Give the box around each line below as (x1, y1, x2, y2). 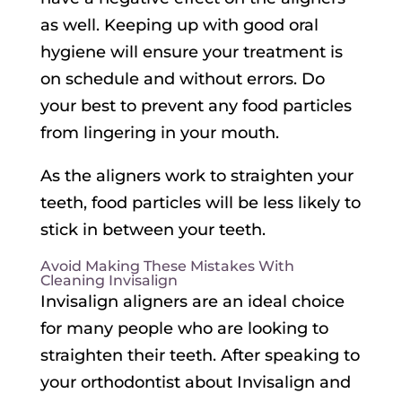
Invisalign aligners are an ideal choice (39, 292, 345, 312)
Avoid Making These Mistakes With (39, 258, 294, 275)
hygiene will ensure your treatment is (39, 42, 343, 63)
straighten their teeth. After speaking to (39, 345, 360, 366)
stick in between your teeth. (39, 220, 266, 240)
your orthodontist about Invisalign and (39, 372, 351, 393)
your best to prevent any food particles (39, 96, 352, 117)
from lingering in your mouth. (39, 123, 279, 144)
